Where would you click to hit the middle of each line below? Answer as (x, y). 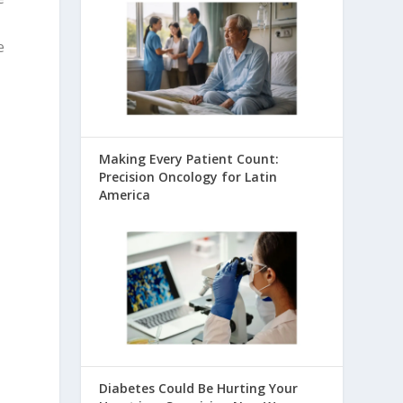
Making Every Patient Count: (189, 159)
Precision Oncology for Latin (188, 177)
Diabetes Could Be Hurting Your (199, 389)
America (125, 195)
